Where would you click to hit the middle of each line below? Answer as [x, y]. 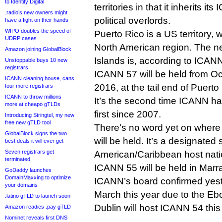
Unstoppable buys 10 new [36, 60]
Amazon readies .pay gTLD [38, 207]
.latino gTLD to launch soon [38, 196]
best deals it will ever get [34, 141]
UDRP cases [21, 38]
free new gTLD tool [28, 122]
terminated [18, 159]
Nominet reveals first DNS [36, 218]
